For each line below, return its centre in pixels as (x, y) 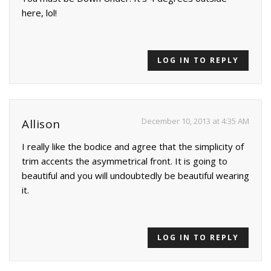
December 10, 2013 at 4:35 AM (195, 121)
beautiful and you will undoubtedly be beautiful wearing (135, 176)
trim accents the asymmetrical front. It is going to (125, 161)
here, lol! (39, 13)
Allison (41, 124)
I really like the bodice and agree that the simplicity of (133, 147)
